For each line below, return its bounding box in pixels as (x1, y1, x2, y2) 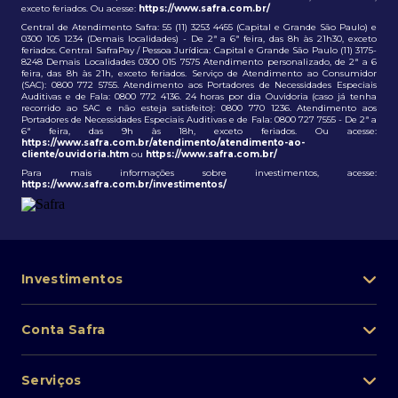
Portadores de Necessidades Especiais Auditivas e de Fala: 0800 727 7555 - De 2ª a (21, 113, 377, 125)
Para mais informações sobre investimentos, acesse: (21, 166, 377, 179)
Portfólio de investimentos (21, 303, 187, 320)
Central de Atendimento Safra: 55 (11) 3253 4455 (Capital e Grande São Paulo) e (21, 20, 377, 33)
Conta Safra (21, 321, 106, 338)
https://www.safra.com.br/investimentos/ (21, 178, 227, 190)
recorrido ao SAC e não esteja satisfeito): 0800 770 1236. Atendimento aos (21, 101, 377, 114)
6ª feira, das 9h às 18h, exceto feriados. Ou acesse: (21, 124, 377, 137)
